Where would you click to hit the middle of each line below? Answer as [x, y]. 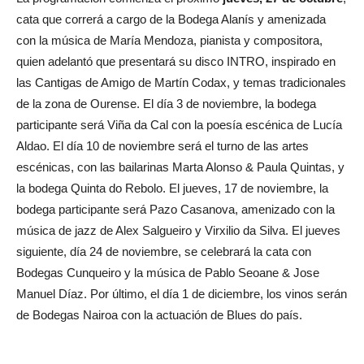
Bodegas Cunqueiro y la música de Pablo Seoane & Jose [168, 272]
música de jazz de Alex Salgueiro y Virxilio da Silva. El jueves [178, 230]
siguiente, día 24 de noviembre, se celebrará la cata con [164, 251]
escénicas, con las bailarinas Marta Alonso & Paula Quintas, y [180, 167]
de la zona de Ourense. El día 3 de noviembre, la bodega [166, 103]
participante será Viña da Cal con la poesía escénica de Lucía [179, 124]
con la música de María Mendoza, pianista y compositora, [169, 40]
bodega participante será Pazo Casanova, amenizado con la [175, 209]
